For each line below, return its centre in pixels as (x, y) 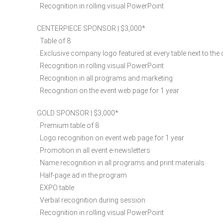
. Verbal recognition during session (91, 200)
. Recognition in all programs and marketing (105, 78)
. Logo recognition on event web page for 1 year (111, 138)
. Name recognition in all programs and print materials (121, 163)
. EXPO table (56, 187)
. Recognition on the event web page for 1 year (108, 90)
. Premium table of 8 (68, 125)
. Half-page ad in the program (82, 175)
